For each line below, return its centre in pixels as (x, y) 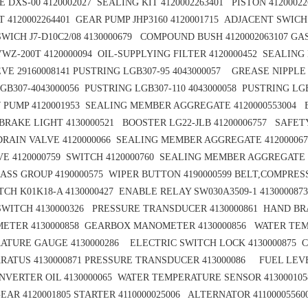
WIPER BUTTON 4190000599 (172, 175)
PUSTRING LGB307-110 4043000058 (163, 89)
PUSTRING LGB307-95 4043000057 (151, 71)
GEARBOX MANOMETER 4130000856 (169, 226)
